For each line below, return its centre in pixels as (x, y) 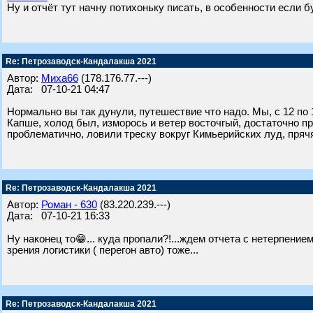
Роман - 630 (69, 205)
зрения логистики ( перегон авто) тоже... (103, 250)
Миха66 (60, 78)
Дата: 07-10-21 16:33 (58, 216)
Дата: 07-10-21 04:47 (58, 89)
